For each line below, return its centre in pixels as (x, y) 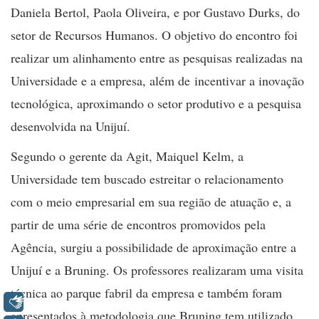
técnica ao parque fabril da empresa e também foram (146, 292)
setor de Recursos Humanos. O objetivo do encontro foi (154, 35)
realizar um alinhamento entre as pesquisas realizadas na (157, 57)
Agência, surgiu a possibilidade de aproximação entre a (153, 247)
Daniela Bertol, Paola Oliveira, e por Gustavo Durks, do (155, 12)
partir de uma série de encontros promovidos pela (138, 224)
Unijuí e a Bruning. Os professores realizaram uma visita (157, 270)
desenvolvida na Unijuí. (73, 126)
